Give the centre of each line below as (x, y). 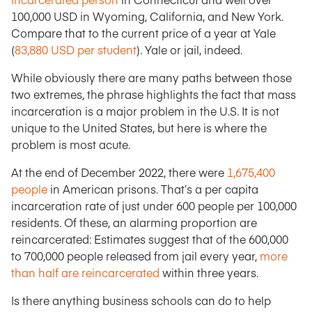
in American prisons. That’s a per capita (153, 189)
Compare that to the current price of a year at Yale (143, 33)
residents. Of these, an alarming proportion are (134, 222)
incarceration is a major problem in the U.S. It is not (145, 111)
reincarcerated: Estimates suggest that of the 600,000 (150, 239)
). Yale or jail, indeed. (189, 49)
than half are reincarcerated (85, 272)
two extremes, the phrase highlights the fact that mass (154, 94)
